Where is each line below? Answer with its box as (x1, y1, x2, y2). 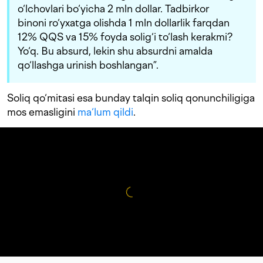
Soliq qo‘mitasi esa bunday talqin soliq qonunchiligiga (7, 92, 255, 104)
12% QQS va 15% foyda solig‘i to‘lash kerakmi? (18, 31, 232, 43)
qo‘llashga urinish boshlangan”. (18, 59, 159, 72)
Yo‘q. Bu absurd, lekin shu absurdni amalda (18, 45, 213, 58)
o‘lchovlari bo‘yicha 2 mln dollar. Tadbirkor (18, 2, 209, 15)
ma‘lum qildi (77, 106, 133, 119)
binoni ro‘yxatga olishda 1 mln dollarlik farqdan (18, 16, 230, 29)
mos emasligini (7, 106, 77, 119)
